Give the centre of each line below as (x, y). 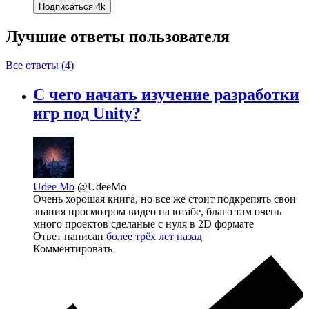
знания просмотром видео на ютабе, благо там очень (157, 212)
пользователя (179, 36)
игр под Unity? (87, 113)
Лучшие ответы (67, 36)
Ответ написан (70, 237)
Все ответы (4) (40, 66)
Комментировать (73, 249)
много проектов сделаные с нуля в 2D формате (143, 224)
